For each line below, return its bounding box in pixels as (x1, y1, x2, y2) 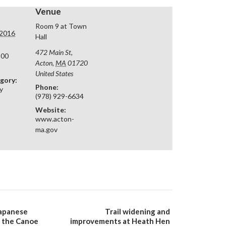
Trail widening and (105, 207, 170, 216)
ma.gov (35, 125, 58, 134)
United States (35, 69, 74, 78)
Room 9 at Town (35, 22, 87, 30)
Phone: (35, 83, 59, 91)
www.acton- (35, 115, 75, 123)
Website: (35, 105, 67, 114)
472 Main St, (35, 48, 73, 56)
